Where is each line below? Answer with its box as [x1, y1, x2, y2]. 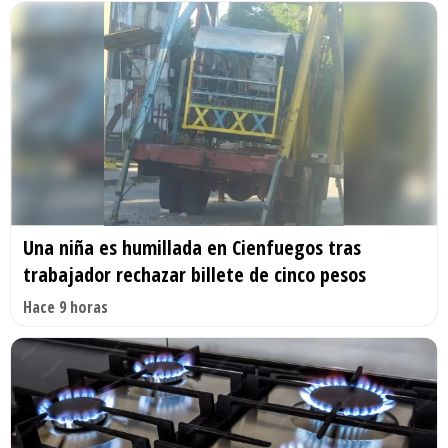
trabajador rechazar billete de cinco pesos [23, 260, 366, 288]
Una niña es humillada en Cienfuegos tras [23, 233, 361, 261]
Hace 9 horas [23, 295, 108, 318]
